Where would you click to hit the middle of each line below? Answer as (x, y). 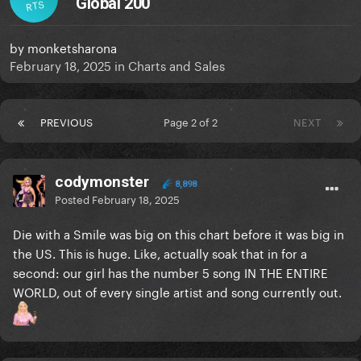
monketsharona (72, 47)
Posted (73, 199)
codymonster (102, 182)
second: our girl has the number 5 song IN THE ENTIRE (170, 272)
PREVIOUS (66, 121)
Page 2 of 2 (193, 121)
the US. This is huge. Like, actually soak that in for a (160, 253)
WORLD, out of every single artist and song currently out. (179, 291)
